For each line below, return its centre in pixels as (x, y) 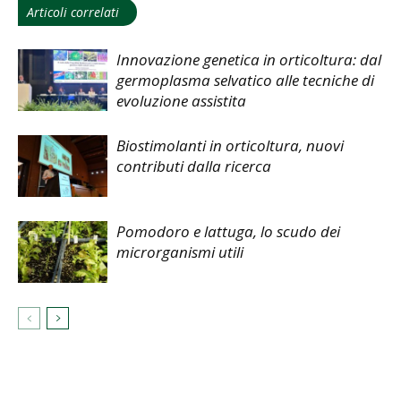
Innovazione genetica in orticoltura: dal (249, 60)
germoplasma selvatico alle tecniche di (245, 81)
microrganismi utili (180, 252)
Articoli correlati (73, 13)
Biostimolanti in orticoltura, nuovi (230, 146)
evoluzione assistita (181, 101)
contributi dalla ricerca (194, 166)
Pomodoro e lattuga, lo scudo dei (228, 232)
